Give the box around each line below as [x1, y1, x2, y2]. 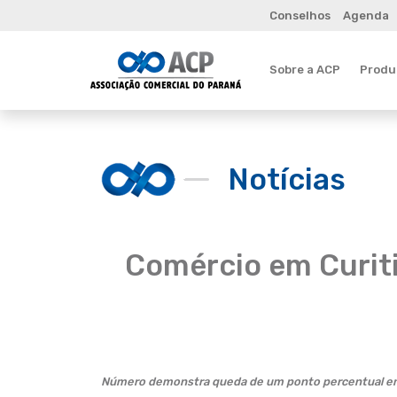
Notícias [228, 161, 346, 197]
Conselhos [269, 9, 331, 22]
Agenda [342, 9, 389, 22]
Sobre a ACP [269, 62, 340, 76]
